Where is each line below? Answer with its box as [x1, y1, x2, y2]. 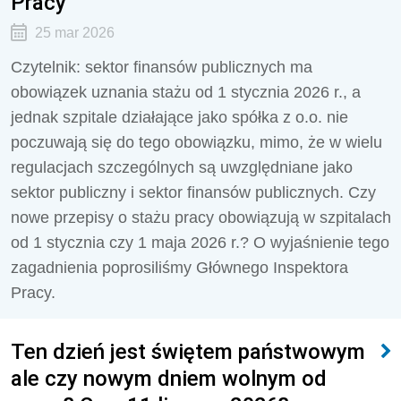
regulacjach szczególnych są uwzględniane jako [11, 158, 353, 176]
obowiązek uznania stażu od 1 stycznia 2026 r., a [11, 83, 361, 101]
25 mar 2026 [34, 25, 115, 40]
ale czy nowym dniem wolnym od [11, 365, 327, 391]
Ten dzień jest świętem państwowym [11, 338, 365, 364]
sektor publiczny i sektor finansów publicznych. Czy [11, 183, 376, 201]
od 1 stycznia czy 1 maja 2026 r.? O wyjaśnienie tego [11, 234, 389, 252]
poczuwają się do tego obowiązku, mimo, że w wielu [11, 133, 382, 151]
